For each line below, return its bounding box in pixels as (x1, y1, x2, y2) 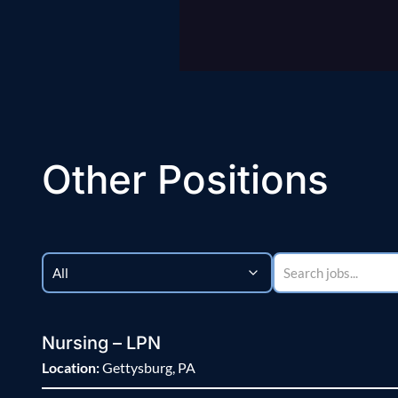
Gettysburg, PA (99, 359, 195, 377)
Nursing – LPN (42, 332, 161, 354)
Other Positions (42, 155, 329, 204)
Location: (42, 359, 99, 377)
